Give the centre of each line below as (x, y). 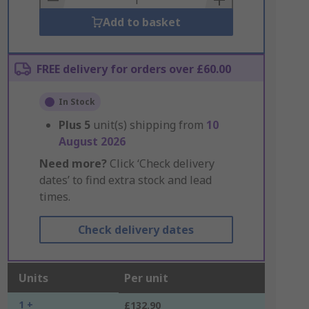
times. (54, 197)
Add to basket (141, 22)
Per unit (146, 278)
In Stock (77, 102)
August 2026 (92, 141)
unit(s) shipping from (149, 125)
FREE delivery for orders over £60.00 (133, 69)
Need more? (73, 163)
